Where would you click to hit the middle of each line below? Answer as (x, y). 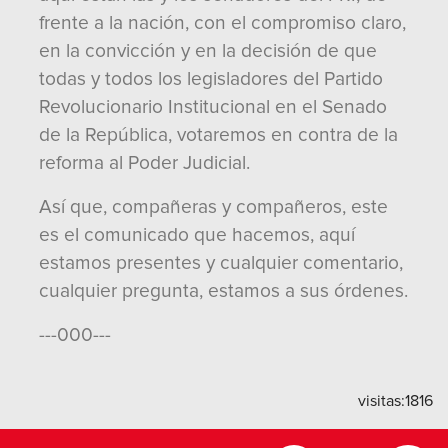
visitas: (381, 401)
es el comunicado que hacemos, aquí (197, 235)
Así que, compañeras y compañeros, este (213, 207)
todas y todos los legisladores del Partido (211, 79)
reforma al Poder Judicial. (144, 163)
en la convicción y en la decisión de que (208, 51)
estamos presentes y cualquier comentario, (221, 263)
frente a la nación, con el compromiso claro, (222, 23)
